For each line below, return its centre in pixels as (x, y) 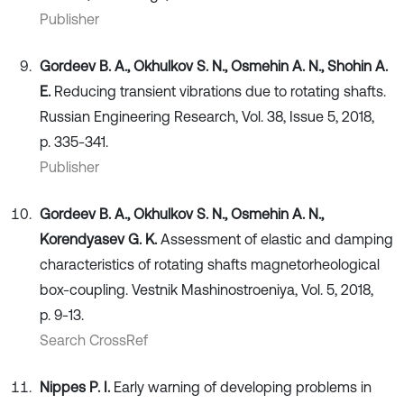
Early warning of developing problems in (243, 386)
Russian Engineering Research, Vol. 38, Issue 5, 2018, (207, 116)
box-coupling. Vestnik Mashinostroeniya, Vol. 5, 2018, (207, 289)
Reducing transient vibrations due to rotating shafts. (220, 91)
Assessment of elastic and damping (277, 239)
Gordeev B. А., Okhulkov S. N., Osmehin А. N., (182, 213)
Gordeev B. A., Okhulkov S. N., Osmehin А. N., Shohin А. (214, 65)
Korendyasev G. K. (100, 239)
